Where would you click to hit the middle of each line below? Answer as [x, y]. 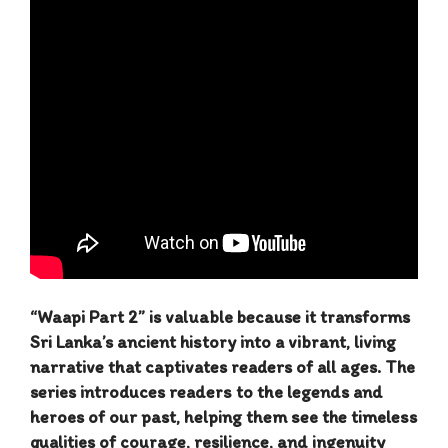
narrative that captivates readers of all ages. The [222, 367]
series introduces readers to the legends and [206, 392]
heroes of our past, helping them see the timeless [223, 417]
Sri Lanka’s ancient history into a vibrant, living [213, 342]
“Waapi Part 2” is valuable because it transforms [220, 317]
